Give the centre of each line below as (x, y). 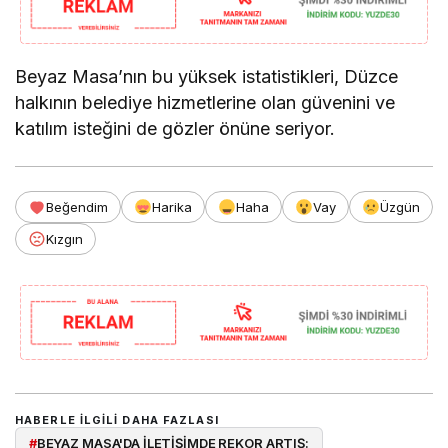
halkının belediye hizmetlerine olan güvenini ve (205, 102)
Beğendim (77, 206)
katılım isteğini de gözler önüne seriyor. (175, 128)
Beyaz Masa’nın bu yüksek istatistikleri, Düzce (207, 76)
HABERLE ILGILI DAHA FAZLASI (117, 419)
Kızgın (64, 238)
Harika (172, 206)
